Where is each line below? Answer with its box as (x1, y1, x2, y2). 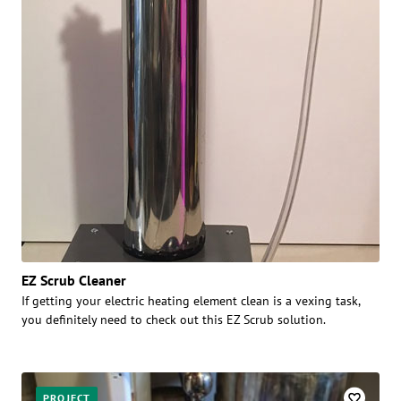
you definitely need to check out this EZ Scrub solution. (21, 311, 326, 328)
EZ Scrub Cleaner (21, 270, 126, 289)
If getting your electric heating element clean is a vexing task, (21, 292, 361, 309)
